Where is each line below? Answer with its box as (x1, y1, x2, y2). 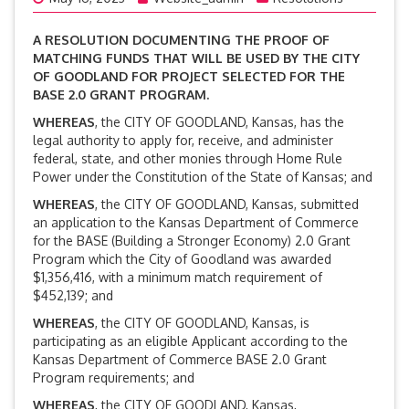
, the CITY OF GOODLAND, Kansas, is (95, 315, 309, 331)
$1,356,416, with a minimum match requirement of (33, 269, 322, 286)
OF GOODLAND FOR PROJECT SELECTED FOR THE (33, 68, 345, 85)
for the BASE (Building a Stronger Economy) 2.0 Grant (33, 233, 351, 249)
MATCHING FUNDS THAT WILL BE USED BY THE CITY (33, 50, 360, 67)
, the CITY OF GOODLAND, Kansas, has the (95, 114, 344, 131)
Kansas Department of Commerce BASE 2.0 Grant (33, 351, 327, 368)
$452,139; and (33, 288, 113, 304)
